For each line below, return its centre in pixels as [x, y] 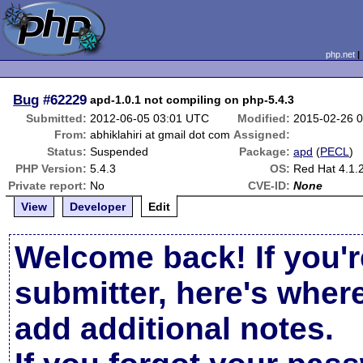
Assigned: [262, 135]
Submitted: [57, 118]
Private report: [48, 186]
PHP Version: [51, 169]
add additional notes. [175, 329]
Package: [265, 152]
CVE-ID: [269, 186]
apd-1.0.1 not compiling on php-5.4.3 [192, 100]
